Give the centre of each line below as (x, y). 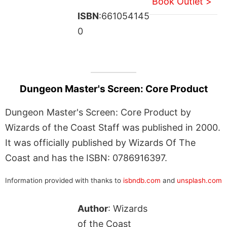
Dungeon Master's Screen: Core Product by (98, 112)
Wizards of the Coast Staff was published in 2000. (113, 127)
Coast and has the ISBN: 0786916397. (86, 158)
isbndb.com (142, 180)
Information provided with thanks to (64, 180)
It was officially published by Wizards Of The (100, 142)
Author (92, 208)
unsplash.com (199, 180)
